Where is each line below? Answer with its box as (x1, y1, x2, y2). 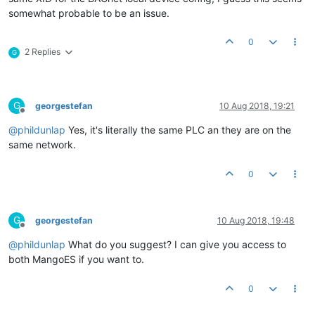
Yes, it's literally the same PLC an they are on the (65, 124, 291, 136)
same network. (8, 139, 76, 150)
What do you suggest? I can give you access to (65, 238, 286, 250)
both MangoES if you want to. (8, 253, 144, 265)
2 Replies (25, 46, 60, 57)
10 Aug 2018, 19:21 (219, 101, 295, 111)
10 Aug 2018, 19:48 (217, 215, 295, 226)
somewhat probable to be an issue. (8, 7, 169, 19)
